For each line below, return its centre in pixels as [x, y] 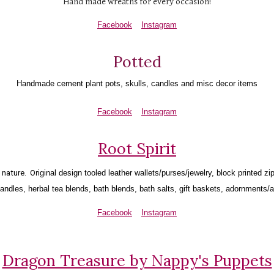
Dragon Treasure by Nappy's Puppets [137, 261]
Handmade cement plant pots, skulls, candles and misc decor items [137, 84]
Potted [137, 62]
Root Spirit [137, 149]
